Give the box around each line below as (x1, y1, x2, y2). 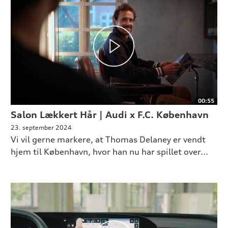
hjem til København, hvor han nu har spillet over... (10, 147, 208, 157)
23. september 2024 (10, 124, 72, 132)
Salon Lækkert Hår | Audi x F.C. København (10, 109, 209, 121)
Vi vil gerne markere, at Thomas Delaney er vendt (10, 134, 206, 145)
